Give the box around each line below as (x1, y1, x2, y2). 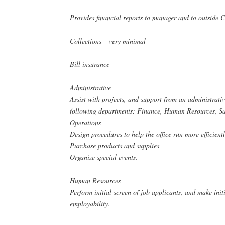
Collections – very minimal (70, 36, 146, 46)
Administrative (70, 83, 111, 93)
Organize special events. (70, 152, 138, 162)
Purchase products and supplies (70, 141, 160, 151)
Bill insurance (70, 59, 110, 69)
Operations (70, 118, 101, 128)
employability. (70, 198, 110, 208)
